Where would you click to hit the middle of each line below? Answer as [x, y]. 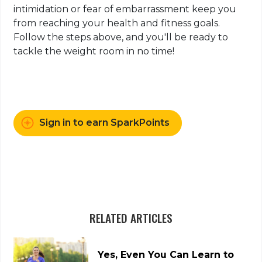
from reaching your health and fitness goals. [117, 23]
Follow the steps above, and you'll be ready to [121, 37]
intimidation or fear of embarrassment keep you [125, 9]
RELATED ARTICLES [131, 218]
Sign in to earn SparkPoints [105, 123]
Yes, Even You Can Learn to [166, 255]
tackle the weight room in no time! [94, 51]
